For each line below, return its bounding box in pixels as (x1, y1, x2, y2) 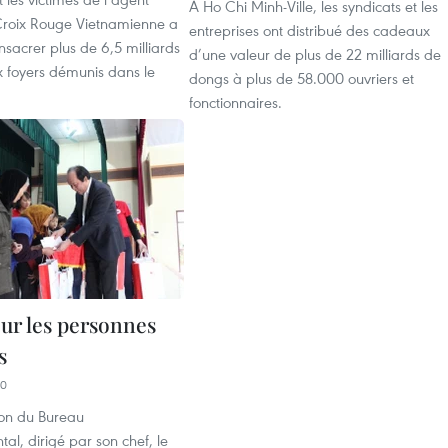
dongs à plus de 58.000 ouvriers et (189, 68, 414, 88)
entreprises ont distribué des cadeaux (189, 20, 430, 40)
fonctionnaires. (189, 92, 282, 112)
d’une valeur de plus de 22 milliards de (189, 44, 441, 64)
